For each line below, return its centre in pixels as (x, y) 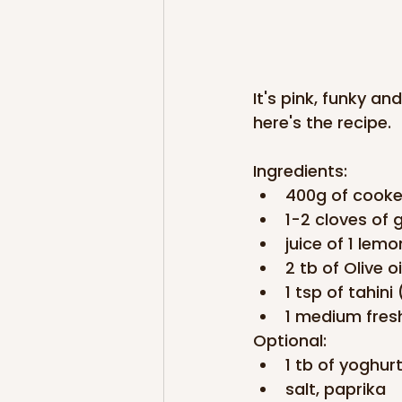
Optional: (290, 340)
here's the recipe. (322, 122)
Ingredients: (300, 170)
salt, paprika (336, 389)
